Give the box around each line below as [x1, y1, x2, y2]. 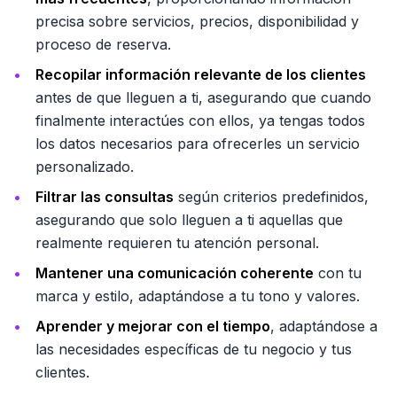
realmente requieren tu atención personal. [35, 234, 319, 252]
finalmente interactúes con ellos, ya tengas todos [35, 112, 365, 129]
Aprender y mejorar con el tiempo [35, 317, 270, 335]
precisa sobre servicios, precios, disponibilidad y [35, 12, 359, 30]
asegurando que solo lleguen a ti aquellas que [35, 211, 343, 229]
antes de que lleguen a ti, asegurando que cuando [35, 89, 371, 106]
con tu [314, 264, 362, 282]
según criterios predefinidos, [174, 188, 369, 206]
